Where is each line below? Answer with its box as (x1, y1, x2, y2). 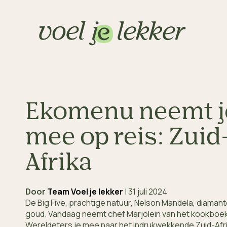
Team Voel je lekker (47, 186, 123, 197)
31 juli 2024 (128, 186, 167, 197)
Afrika (25, 152, 92, 175)
